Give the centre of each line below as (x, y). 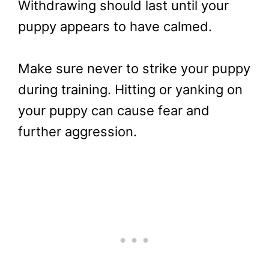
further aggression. (77, 132)
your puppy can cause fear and (114, 111)
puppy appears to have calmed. (117, 27)
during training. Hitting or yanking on (130, 90)
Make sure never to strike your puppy (134, 69)
